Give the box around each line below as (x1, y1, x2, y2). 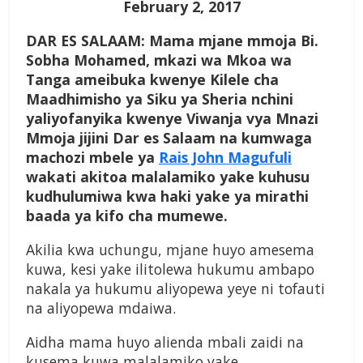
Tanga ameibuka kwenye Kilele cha (26, 70, 279, 90)
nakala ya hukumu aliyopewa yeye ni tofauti (26, 279, 325, 299)
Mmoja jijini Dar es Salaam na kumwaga (26, 128, 312, 148)
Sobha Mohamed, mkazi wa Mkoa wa (26, 50, 292, 70)
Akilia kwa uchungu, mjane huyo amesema (26, 240, 314, 260)
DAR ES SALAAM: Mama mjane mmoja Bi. (26, 31, 318, 51)
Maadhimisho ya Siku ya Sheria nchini (26, 89, 293, 109)
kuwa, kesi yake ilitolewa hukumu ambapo (26, 259, 314, 280)
